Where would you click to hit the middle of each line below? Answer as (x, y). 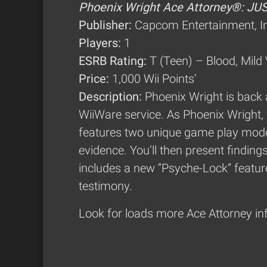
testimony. (105, 186)
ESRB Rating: (113, 61)
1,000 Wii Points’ (154, 79)
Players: (101, 43)
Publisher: (107, 25)
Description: (112, 97)
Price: (95, 79)
